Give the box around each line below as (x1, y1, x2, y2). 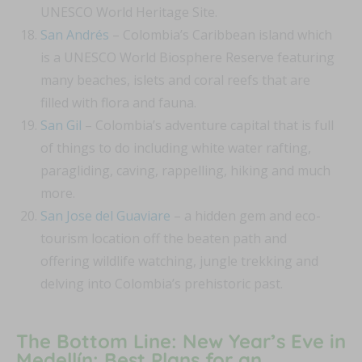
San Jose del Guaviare (40, 207, 170, 225)
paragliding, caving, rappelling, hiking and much (40, 162, 330, 180)
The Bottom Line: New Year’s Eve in (16, 329, 346, 354)
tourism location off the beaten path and (40, 229, 287, 248)
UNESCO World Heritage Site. (40, 3, 217, 22)
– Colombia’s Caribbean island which (109, 26, 332, 44)
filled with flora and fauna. (40, 94, 196, 112)
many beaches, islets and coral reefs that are (40, 71, 310, 90)
